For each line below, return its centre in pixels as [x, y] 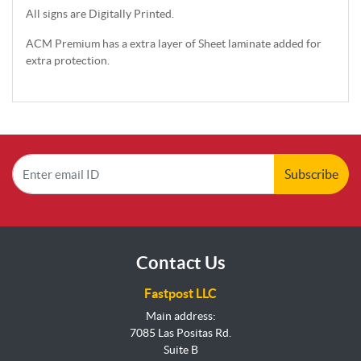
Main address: [180, 316]
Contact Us [180, 263]
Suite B [180, 350]
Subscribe [311, 174]
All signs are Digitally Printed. [100, 14]
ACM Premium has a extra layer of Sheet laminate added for [174, 44]
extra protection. [68, 61]
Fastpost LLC [180, 294]
